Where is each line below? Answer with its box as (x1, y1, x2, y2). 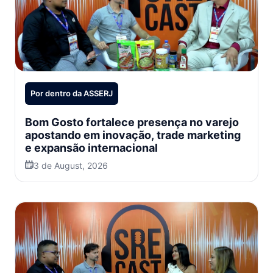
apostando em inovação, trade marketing (25, 129, 241, 142)
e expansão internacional (25, 141, 158, 155)
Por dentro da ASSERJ (30, 88, 113, 99)
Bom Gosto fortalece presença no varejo (25, 116, 239, 129)
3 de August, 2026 (34, 160, 108, 171)
